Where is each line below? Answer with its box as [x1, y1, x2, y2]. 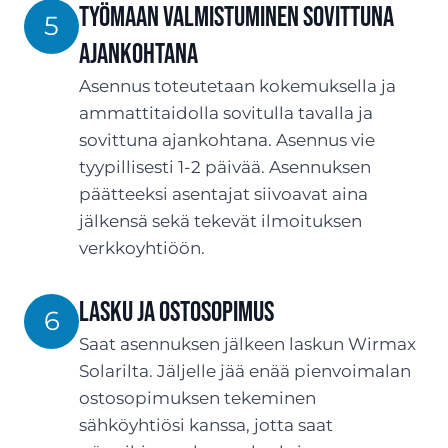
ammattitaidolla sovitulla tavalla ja [79, 102, 373, 123]
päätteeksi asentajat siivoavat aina [79, 183, 368, 204]
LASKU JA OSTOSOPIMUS [79, 295, 274, 329]
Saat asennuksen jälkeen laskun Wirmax [79, 333, 416, 354]
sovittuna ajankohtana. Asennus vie [79, 129, 375, 150]
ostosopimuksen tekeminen [79, 387, 316, 408]
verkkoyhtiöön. [79, 237, 205, 258]
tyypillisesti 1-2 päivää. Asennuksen [79, 156, 371, 177]
